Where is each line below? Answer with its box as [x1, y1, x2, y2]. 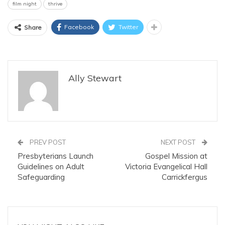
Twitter [119, 23, 138, 31]
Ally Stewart [68, 72, 122, 84]
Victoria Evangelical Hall [125, 161, 207, 171]
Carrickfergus [162, 172, 207, 182]
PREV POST [28, 138, 66, 146]
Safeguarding [18, 172, 65, 182]
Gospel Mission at [145, 151, 207, 161]
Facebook [64, 23, 94, 31]
